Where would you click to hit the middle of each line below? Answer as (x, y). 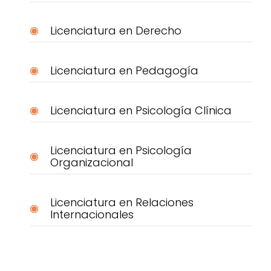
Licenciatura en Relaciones (122, 203)
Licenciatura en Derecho (116, 31)
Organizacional (91, 163)
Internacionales (92, 215)
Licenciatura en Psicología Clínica (141, 111)
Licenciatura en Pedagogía (124, 71)
